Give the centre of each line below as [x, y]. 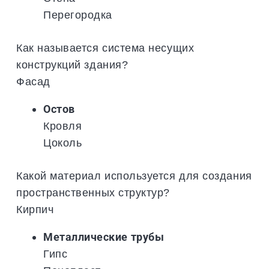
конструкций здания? [72, 64]
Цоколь [63, 142]
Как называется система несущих [105, 47]
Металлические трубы [104, 237]
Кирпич [35, 209]
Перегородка [78, 14]
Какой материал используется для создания [134, 175]
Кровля [63, 125]
